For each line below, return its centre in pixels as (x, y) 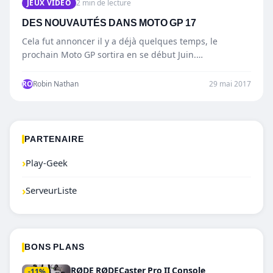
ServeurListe (51, 191)
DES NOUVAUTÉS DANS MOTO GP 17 (109, 23)
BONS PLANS (55, 247)
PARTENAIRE (54, 139)
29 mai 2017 (230, 84)
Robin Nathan (56, 84)
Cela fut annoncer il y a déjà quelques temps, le (120, 41)
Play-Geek (47, 163)
